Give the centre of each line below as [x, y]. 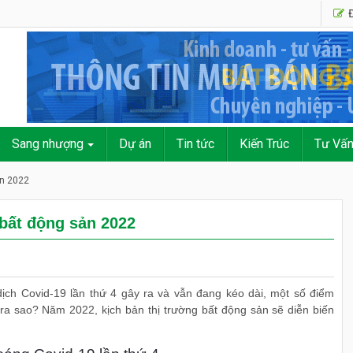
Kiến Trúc [264, 144]
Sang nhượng [48, 144]
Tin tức [195, 144]
